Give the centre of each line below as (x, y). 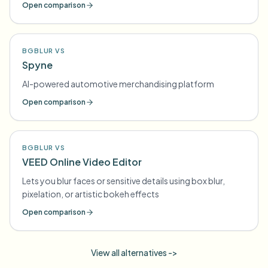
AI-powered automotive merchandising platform (118, 84)
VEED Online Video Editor (82, 162)
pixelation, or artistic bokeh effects (91, 194)
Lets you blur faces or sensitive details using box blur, (124, 181)
